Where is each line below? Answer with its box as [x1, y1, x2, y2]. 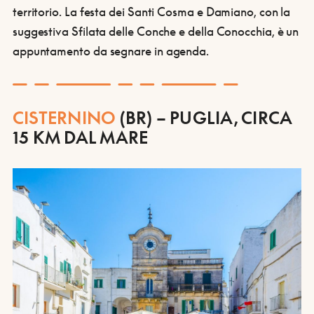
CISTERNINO [12, 107, 120, 128]
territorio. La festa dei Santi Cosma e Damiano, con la [12, 4, 291, 19]
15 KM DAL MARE [12, 127, 149, 147]
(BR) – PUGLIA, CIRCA [119, 107, 292, 128]
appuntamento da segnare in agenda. [12, 43, 210, 58]
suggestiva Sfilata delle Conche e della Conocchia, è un [12, 23, 299, 39]
